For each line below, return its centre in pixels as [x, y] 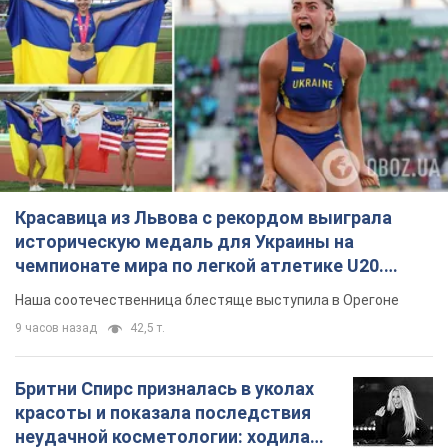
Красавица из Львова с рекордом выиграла [203, 217]
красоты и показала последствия [163, 412]
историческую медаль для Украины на [184, 241]
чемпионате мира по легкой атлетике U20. [199, 265]
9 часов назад [56, 327]
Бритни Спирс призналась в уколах [164, 388]
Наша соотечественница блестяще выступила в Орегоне [207, 299]
